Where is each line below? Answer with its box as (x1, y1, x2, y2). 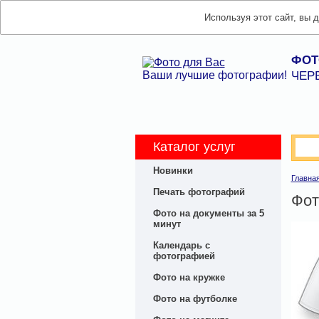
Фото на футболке (152, 293, 237, 304)
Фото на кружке (152, 272, 225, 283)
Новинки (152, 165, 193, 176)
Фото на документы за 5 (152, 208, 264, 219)
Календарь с (152, 240, 210, 251)
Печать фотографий (152, 187, 245, 197)
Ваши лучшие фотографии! (142, 69, 287, 81)
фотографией (152, 251, 215, 261)
